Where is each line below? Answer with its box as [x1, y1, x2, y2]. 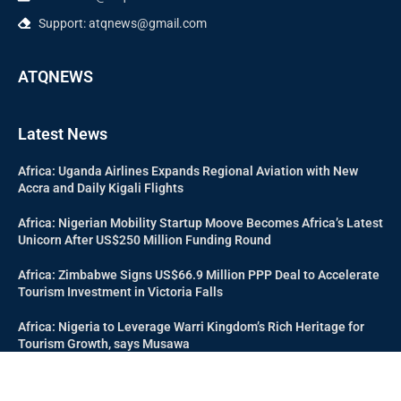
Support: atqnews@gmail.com [38, 16, 207, 31]
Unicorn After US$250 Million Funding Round [18, 233, 271, 248]
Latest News [18, 124, 107, 144]
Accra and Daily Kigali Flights [18, 181, 183, 196]
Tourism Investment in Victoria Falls [18, 285, 223, 300]
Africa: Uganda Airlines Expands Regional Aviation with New [18, 164, 358, 179]
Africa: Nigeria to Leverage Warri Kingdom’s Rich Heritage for [18, 320, 364, 335]
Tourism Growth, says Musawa [18, 337, 190, 352]
